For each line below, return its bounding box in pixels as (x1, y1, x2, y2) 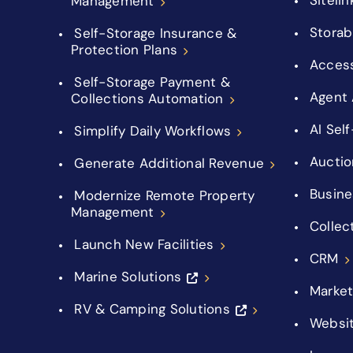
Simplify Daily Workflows (74, 122, 232, 139)
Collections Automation (71, 90, 224, 106)
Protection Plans (71, 41, 177, 58)
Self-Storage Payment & (74, 73, 230, 90)
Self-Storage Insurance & (74, 24, 237, 41)
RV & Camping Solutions (74, 300, 230, 317)
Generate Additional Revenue (74, 154, 264, 171)
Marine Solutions (74, 268, 182, 284)
